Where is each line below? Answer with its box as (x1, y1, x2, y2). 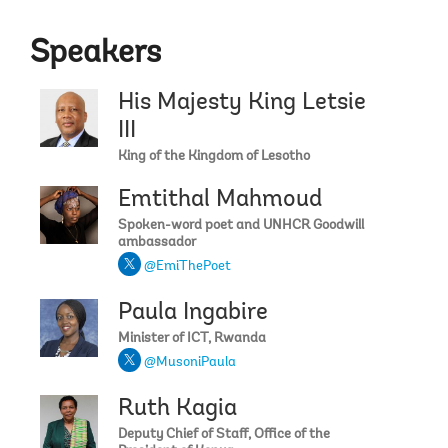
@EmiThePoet (144, 259, 231, 274)
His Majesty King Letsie (118, 90, 366, 115)
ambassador (118, 235, 196, 250)
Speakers (30, 37, 161, 70)
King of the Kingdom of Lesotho (118, 149, 310, 164)
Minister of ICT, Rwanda (118, 331, 266, 346)
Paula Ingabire (118, 300, 268, 325)
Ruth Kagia (118, 396, 237, 421)
